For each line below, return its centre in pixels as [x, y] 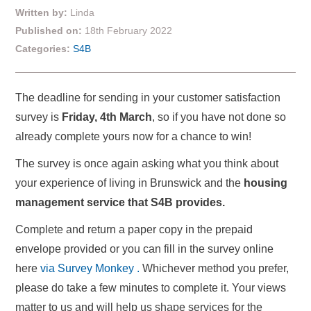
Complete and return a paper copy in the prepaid [134, 229]
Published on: [50, 31]
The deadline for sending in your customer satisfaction [148, 98]
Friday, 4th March [107, 117]
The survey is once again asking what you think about [147, 163]
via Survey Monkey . [91, 268]
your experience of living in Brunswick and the [129, 183]
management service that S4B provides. [121, 202]
